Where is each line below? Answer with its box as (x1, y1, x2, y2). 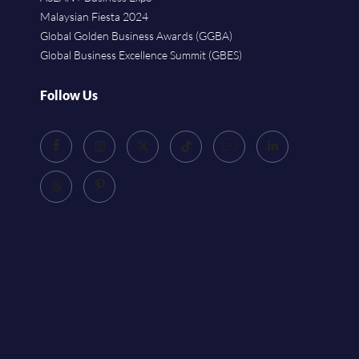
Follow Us (40, 87, 98, 103)
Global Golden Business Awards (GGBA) (40, 29, 232, 43)
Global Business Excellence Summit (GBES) (40, 48, 242, 63)
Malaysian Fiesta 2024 (40, 10, 148, 24)
